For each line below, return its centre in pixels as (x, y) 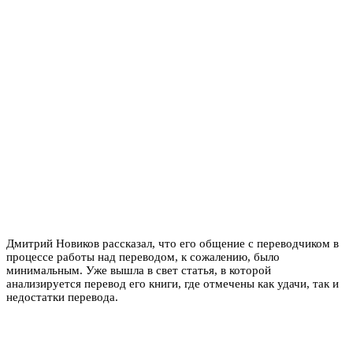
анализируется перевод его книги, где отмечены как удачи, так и (173, 283)
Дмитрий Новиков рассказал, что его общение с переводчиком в (173, 243)
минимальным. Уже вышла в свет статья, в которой (139, 270)
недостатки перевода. (64, 297)
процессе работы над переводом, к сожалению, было (143, 256)
